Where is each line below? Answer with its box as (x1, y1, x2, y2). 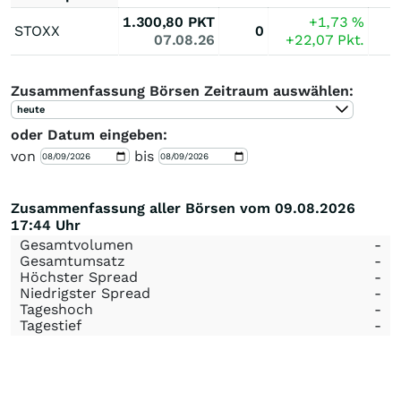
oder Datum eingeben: (11, 126, 167, 143)
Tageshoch (20, 301, 93, 318)
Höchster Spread (20, 269, 138, 286)
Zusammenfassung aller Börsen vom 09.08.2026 (11, 200, 355, 217)
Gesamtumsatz (20, 252, 125, 269)
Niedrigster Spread (20, 285, 150, 302)
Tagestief (20, 317, 81, 334)
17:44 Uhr (11, 217, 81, 234)
